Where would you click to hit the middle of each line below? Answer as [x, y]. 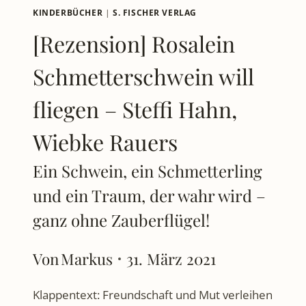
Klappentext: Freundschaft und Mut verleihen [153, 294]
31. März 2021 [171, 259]
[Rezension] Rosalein [134, 44]
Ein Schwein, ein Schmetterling [148, 171]
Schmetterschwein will [143, 76]
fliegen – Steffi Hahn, [135, 109]
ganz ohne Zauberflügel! [121, 220]
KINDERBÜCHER [68, 13]
